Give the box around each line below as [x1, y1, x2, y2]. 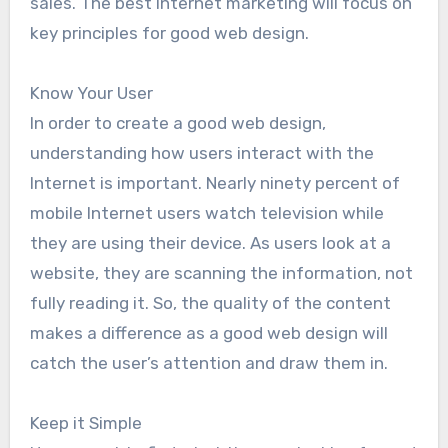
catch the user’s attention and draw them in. [29, 353, 388, 374]
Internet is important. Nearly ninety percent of [29, 173, 400, 194]
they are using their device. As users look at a [29, 233, 391, 254]
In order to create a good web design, [29, 113, 326, 134]
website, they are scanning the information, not [29, 263, 413, 284]
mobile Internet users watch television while [29, 203, 384, 224]
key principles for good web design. [29, 23, 309, 44]
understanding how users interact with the [29, 143, 374, 164]
